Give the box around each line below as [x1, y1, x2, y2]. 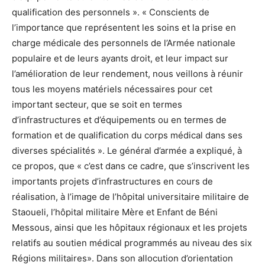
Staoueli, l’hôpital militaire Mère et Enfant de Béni [12, 206, 218, 218]
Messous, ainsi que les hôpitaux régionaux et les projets [12, 222, 247, 234]
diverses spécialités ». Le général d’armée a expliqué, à [12, 145, 242, 157]
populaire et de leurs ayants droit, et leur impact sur [12, 53, 228, 64]
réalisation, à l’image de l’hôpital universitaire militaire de [12, 191, 249, 203]
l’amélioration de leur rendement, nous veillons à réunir [12, 68, 243, 80]
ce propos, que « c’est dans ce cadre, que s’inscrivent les [12, 160, 250, 172]
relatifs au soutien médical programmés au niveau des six [12, 237, 252, 249]
